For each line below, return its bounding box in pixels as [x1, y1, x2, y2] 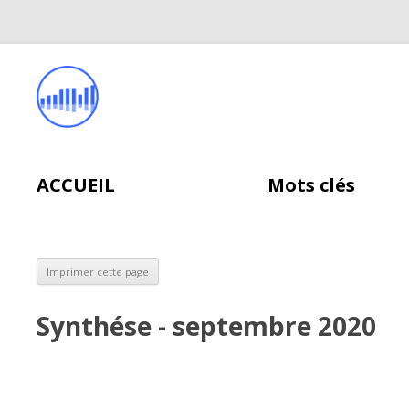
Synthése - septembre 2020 [37, 309, 376, 343]
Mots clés [267, 173, 355, 197]
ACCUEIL [37, 173, 115, 197]
